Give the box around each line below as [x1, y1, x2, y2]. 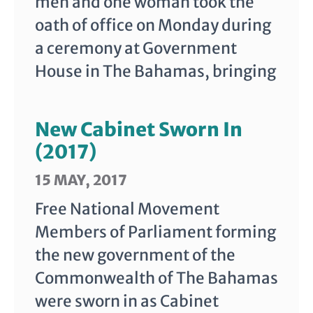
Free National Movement [35, 199, 219, 219]
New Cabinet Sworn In [35, 117, 242, 142]
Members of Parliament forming [35, 222, 276, 242]
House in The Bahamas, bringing [35, 61, 276, 82]
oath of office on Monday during [35, 15, 271, 36]
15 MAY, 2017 [35, 171, 127, 190]
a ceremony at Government [35, 38, 237, 59]
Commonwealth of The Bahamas [35, 268, 278, 289]
